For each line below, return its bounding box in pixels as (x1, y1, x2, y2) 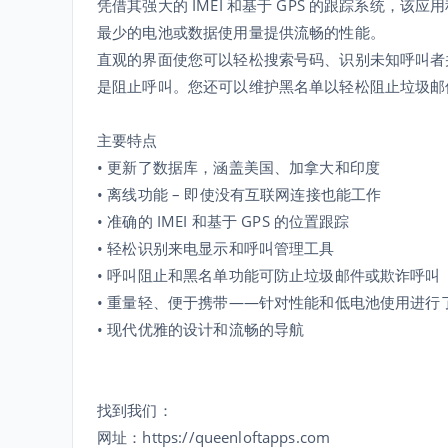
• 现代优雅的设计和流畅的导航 (97, 319, 305, 339)
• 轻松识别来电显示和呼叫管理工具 (97, 238, 335, 258)
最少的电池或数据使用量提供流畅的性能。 (97, 22, 385, 42)
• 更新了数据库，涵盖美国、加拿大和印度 (97, 157, 380, 177)
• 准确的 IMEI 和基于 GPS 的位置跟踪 (97, 211, 350, 231)
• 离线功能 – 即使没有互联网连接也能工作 (97, 184, 382, 204)
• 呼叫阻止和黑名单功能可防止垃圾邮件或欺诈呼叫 (97, 265, 441, 285)
